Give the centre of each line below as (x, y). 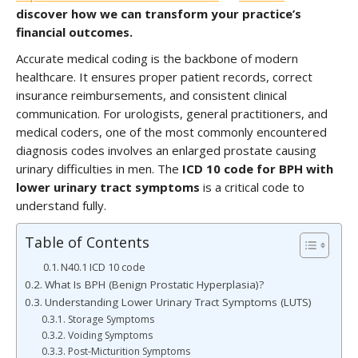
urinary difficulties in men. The (99, 169)
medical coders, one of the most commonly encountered (171, 132)
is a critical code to (252, 187)
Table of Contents (87, 242)
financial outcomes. (74, 32)
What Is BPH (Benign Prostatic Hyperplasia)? (154, 284)
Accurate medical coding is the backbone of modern (157, 58)
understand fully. (61, 205)
